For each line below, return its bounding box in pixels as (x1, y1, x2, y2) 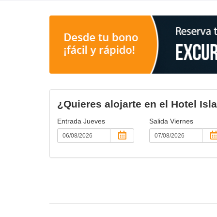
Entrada (57, 117, 83, 125)
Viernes (170, 117, 193, 125)
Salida (149, 117, 170, 125)
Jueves (83, 117, 105, 125)
